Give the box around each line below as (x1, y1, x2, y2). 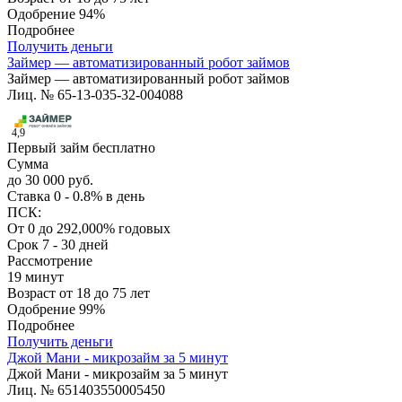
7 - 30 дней (42, 237, 109, 253)
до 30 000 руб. (7, 172, 93, 188)
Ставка (7, 188, 54, 205)
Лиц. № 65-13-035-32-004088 (7, 87, 183, 103)
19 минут (7, 269, 64, 285)
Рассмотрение (7, 253, 92, 269)
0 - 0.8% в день (54, 188, 144, 205)
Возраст (7, 285, 59, 301)
